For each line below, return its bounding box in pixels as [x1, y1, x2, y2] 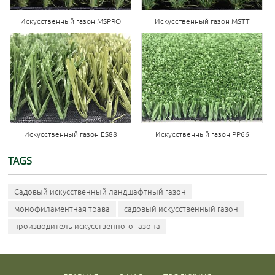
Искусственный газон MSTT [154, 17, 250, 25]
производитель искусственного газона [14, 222, 161, 231]
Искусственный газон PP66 [155, 130, 249, 139]
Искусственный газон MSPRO [20, 17, 121, 25]
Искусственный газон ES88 [23, 130, 117, 139]
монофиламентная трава [14, 204, 110, 214]
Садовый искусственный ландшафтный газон [14, 187, 187, 196]
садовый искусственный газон [124, 204, 239, 214]
